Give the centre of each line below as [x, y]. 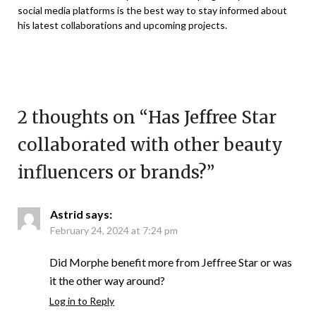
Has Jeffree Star [212, 117]
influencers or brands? [112, 172]
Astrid [67, 214]
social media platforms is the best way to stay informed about [152, 10]
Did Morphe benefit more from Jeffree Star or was [171, 262]
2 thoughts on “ [83, 117]
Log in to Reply [82, 301]
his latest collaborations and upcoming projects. [122, 25]
